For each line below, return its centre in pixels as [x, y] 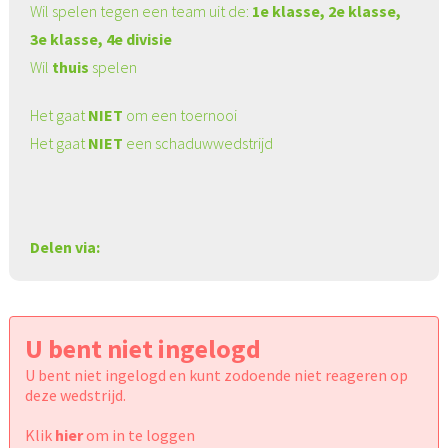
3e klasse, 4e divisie [101, 39]
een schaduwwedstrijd [198, 143]
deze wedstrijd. [75, 395]
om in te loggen [138, 435]
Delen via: [65, 247]
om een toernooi [180, 115]
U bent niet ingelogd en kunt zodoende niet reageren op [216, 375]
